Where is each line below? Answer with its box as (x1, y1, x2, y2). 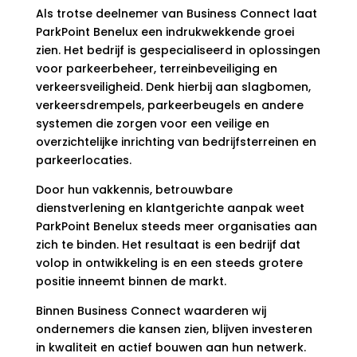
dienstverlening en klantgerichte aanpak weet (35, 200, 304, 217)
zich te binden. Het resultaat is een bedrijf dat (35, 237, 300, 253)
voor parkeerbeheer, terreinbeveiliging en (35, 61, 277, 77)
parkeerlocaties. (35, 152, 131, 169)
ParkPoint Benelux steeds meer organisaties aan (35, 218, 317, 235)
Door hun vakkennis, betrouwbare (35, 182, 233, 198)
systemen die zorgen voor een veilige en (35, 116, 269, 132)
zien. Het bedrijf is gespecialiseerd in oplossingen (35, 42, 320, 59)
